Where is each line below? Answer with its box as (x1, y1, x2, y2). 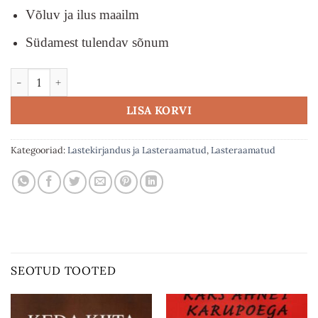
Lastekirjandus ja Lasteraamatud (67, 144, 207, 157)
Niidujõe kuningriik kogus (10, 69, 140, 82)
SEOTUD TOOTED (11, 263, 116, 278)
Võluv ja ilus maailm (25, 6, 139, 22)
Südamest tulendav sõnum (25, 35, 169, 50)
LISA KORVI (126, 103, 192, 118)
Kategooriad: (11, 144, 67, 157)
